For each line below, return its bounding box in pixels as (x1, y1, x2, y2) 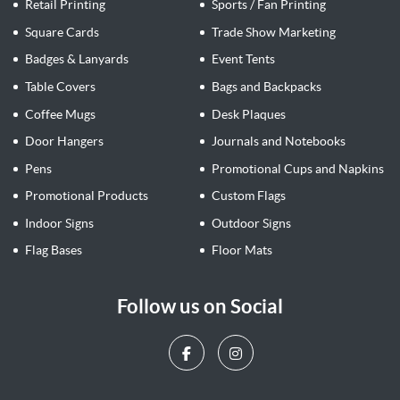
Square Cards (24, 24, 99, 39)
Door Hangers (24, 134, 104, 149)
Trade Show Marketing (211, 24, 336, 39)
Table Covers (24, 79, 96, 94)
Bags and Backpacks (211, 79, 321, 94)
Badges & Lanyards (24, 52, 129, 67)
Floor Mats (211, 243, 272, 258)
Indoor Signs (24, 215, 94, 230)
